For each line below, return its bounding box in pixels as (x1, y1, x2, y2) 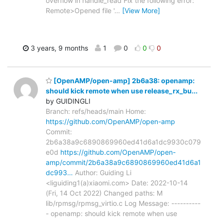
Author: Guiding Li (73, 168, 131, 177)
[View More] (122, 6, 160, 15)
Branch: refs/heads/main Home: (46, 107, 146, 116)
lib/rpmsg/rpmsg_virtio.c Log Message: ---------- (46, 199, 200, 208)
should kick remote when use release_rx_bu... (46, 87, 198, 95)
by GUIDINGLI (46, 97, 91, 106)
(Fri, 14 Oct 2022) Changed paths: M (46, 189, 163, 198)
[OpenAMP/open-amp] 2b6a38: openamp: (52, 76, 195, 85)
